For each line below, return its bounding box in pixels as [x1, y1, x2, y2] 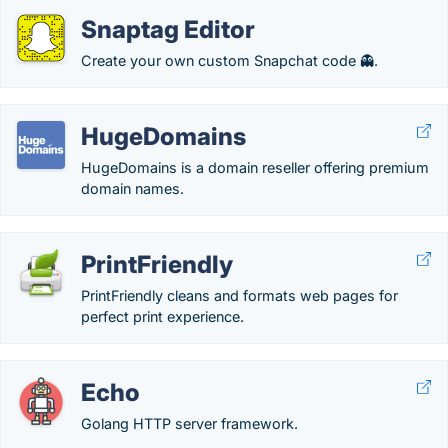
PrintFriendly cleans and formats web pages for [81, 287, 398, 304]
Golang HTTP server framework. [81, 415, 298, 432]
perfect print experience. [81, 308, 244, 325]
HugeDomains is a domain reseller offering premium [81, 159, 429, 176]
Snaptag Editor [81, 15, 255, 44]
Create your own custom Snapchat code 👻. [81, 52, 378, 69]
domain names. [81, 180, 184, 197]
